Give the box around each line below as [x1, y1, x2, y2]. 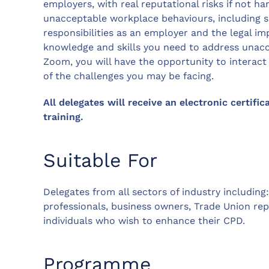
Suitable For [43, 148, 157, 172]
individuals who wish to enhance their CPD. [43, 214, 245, 226]
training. [43, 110, 83, 122]
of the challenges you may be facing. [43, 70, 214, 82]
